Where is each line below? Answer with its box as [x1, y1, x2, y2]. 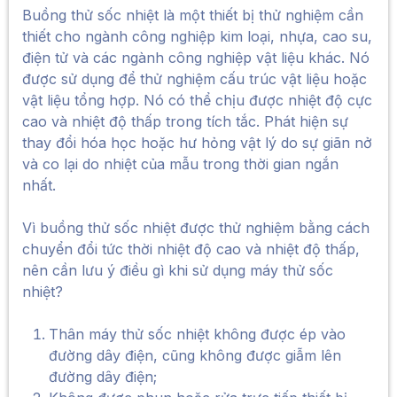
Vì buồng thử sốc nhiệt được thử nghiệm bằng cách [22, 219, 370, 237]
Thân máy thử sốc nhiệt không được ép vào [49, 325, 346, 343]
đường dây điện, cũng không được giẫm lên [49, 346, 341, 364]
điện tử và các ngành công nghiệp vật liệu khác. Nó [22, 49, 370, 66]
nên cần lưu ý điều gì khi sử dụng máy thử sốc [22, 261, 333, 279]
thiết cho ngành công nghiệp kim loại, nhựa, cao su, [22, 27, 372, 45]
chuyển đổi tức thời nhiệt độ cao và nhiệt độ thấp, [22, 240, 360, 258]
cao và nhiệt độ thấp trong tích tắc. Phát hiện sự [22, 113, 348, 130]
